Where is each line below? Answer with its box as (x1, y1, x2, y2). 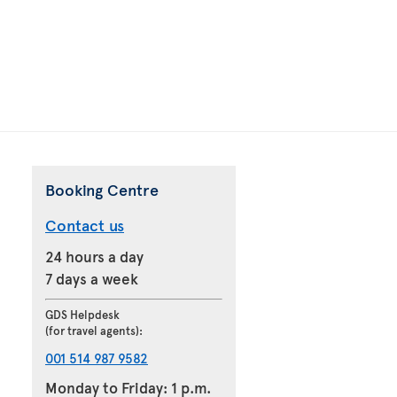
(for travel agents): (45, 323, 143, 339)
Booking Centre (45, 178, 159, 201)
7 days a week (45, 268, 138, 290)
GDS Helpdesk (45, 307, 120, 323)
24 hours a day (45, 245, 144, 268)
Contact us (45, 214, 124, 237)
